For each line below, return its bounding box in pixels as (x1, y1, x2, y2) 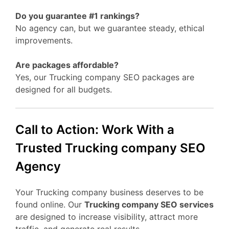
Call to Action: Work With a (15, 122, 174, 138)
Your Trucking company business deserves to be (15, 187, 203, 198)
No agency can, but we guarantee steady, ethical (15, 23, 204, 34)
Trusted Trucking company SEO (15, 141, 205, 156)
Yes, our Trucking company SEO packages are (15, 72, 194, 83)
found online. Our (15, 199, 84, 210)
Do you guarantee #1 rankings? (15, 11, 140, 21)
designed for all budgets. (15, 84, 112, 95)
